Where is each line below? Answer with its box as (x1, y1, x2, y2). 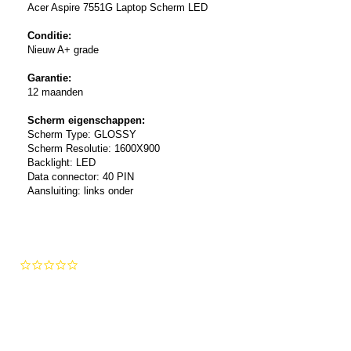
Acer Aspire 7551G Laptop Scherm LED (27, 2, 208, 14)
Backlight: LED (27, 157, 96, 169)
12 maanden (27, 86, 83, 99)
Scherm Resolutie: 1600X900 (27, 143, 160, 155)
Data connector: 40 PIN (27, 171, 134, 183)
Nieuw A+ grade (27, 44, 99, 56)
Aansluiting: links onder (27, 185, 136, 197)
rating (78, 286, 103, 299)
